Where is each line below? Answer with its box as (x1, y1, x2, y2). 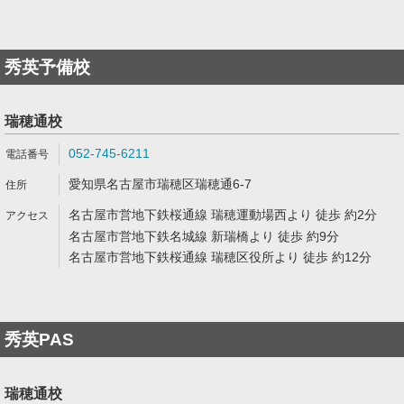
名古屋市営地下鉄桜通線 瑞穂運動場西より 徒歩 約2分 (69, 207, 377, 222)
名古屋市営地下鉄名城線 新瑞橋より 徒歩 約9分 (69, 229, 339, 243)
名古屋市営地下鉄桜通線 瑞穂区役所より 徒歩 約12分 (69, 250, 372, 264)
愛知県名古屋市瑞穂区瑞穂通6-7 (69, 177, 252, 191)
